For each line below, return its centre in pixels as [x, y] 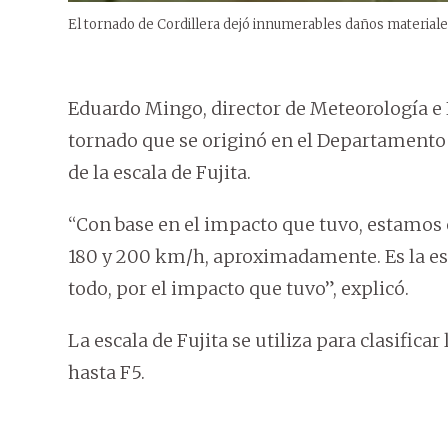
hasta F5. [106, 373]
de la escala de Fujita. [159, 173]
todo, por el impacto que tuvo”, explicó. [238, 289]
